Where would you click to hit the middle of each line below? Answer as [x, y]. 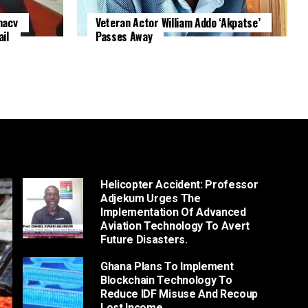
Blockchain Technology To [166, 280]
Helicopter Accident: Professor [179, 184]
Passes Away [124, 36]
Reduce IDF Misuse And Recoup [179, 294]
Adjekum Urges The [151, 198]
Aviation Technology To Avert [175, 225]
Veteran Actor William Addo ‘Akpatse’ [178, 22]
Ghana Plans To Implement [167, 266]
